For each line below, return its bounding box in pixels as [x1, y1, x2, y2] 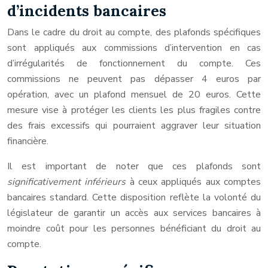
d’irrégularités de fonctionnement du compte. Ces [7, 57, 261, 70]
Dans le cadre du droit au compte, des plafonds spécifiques [7, 26, 261, 39]
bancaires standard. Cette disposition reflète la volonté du [7, 191, 261, 204]
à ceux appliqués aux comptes [129, 175, 261, 188]
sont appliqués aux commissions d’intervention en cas [7, 41, 261, 54]
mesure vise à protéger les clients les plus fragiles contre [7, 103, 261, 117]
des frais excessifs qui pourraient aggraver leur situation [7, 119, 261, 132]
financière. [7, 135, 48, 148]
